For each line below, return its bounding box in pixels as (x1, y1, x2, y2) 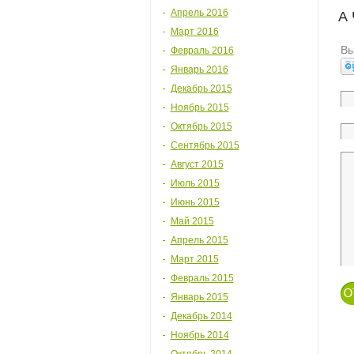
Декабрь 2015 (170, 83, 232, 94)
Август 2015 (170, 159, 224, 170)
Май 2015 (170, 216, 214, 227)
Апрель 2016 (170, 7, 228, 18)
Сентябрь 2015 (170, 140, 239, 151)
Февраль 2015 (170, 273, 234, 284)
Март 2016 (170, 26, 219, 37)
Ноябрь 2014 (170, 330, 229, 341)
